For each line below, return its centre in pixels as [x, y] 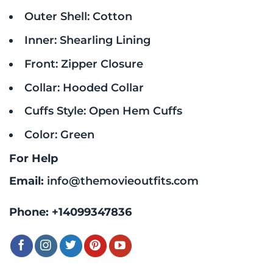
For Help [34, 158]
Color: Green [59, 135]
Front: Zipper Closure [83, 63]
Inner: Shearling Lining [87, 40]
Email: [28, 180]
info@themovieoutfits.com [123, 180]
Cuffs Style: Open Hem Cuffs [103, 111]
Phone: [30, 212]
